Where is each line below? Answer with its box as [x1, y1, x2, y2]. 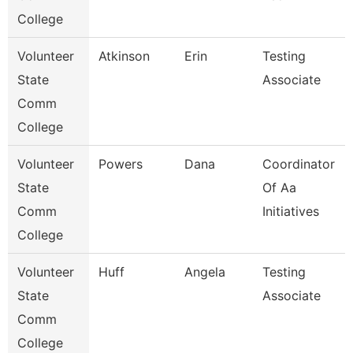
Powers [98, 156, 143, 172]
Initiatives [262, 203, 319, 219]
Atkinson [98, 48, 150, 64]
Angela [184, 264, 225, 280]
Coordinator [262, 156, 335, 172]
